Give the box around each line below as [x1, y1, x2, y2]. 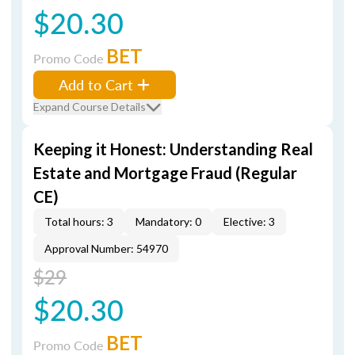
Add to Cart [59, 74, 133, 94]
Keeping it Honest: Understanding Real [33, 139, 313, 158]
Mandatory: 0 [136, 215, 201, 228]
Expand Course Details [33, 100, 146, 113]
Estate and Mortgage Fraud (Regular [33, 163, 297, 182]
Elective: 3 [223, 215, 275, 228]
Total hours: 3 [44, 215, 113, 228]
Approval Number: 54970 [44, 242, 168, 255]
